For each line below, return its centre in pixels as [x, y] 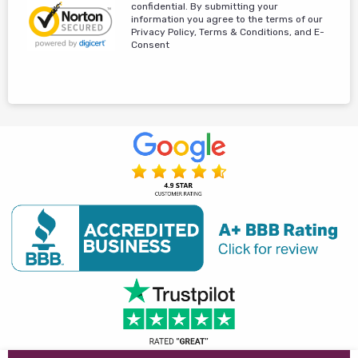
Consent [150, 44]
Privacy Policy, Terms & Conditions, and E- [228, 32]
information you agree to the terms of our [227, 19]
